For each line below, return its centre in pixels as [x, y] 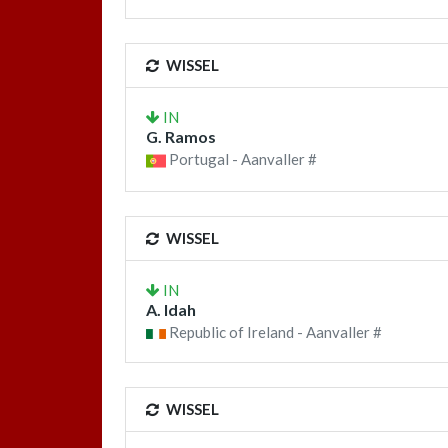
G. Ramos [181, 136]
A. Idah [171, 310]
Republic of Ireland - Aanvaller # [274, 332]
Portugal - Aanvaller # [241, 159]
